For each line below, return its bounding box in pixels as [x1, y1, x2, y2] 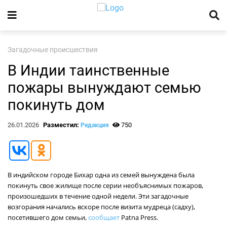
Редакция [80, 122, 109, 129]
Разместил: [43, 121, 81, 129]
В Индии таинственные [8, 62, 169, 79]
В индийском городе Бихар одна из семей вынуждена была [8, 170, 195, 179]
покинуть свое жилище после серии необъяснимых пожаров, [8, 181, 203, 190]
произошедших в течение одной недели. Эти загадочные [8, 192, 188, 201]
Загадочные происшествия [8, 46, 98, 54]
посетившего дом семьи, [8, 213, 88, 222]
